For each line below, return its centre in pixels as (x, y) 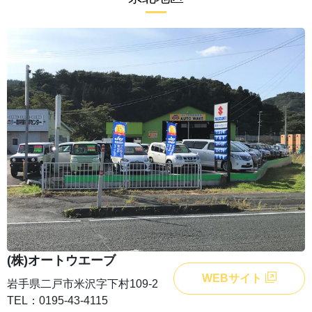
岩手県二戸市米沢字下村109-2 (83, 284)
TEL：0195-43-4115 (57, 301)
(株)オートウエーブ (61, 261)
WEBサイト (232, 279)
